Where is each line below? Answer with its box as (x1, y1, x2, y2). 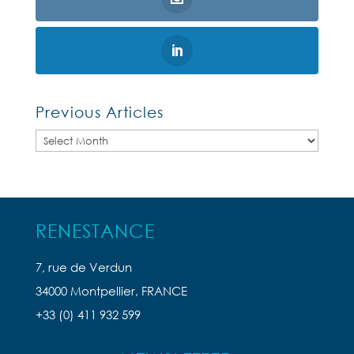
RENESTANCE (35, 220, 155, 242)
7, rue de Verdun (35, 259, 132, 276)
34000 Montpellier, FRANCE (35, 283, 187, 299)
